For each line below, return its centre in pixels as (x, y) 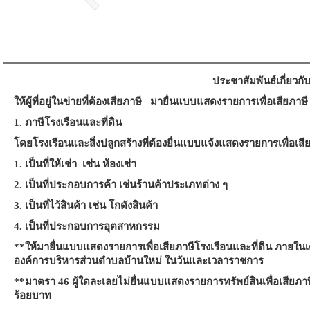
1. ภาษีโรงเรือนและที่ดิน (68, 122)
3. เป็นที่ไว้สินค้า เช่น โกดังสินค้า (86, 206)
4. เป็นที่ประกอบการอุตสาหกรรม (87, 226)
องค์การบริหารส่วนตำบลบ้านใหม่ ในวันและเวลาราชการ (139, 261)
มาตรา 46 (47, 282)
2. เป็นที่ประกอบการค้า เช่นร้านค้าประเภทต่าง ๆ (121, 185)
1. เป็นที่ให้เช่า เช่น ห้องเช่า (75, 164)
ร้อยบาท (33, 295)
